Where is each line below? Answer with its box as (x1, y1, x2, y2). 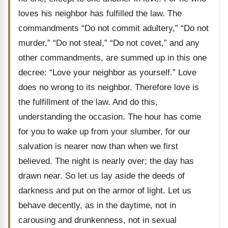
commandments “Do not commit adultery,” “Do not (18, 23, 209, 33)
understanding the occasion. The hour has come (18, 112, 201, 122)
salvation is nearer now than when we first (18, 141, 178, 151)
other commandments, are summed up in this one (18, 53, 207, 63)
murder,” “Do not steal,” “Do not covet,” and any (18, 38, 199, 48)
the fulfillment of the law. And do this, (18, 97, 158, 107)
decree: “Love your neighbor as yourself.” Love (18, 68, 196, 77)
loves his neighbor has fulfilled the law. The (18, 9, 182, 18)
